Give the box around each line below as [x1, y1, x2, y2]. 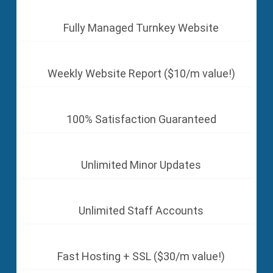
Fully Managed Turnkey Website [63, 21, 219, 34]
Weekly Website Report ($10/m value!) [47, 66, 235, 80]
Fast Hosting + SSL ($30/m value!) [57, 249, 225, 263]
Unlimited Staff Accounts [79, 204, 204, 217]
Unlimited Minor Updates [81, 158, 201, 171]
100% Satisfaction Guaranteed [66, 112, 216, 126]
